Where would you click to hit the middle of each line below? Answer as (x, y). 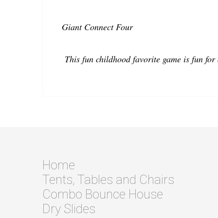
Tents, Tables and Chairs (108, 180)
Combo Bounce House (103, 194)
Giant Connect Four (97, 27)
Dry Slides (69, 209)
